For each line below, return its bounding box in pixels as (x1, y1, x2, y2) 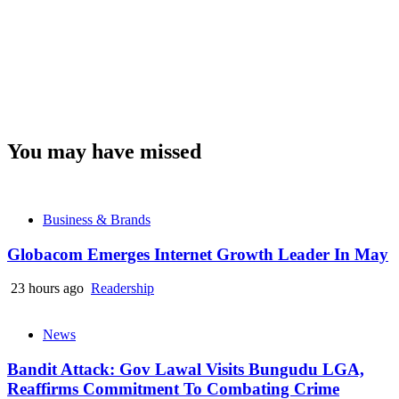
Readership (91, 281, 154, 297)
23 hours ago (7, 281, 87, 297)
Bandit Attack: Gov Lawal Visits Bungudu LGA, (7, 360, 364, 379)
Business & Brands (43, 211, 151, 227)
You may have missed (7, 140, 201, 164)
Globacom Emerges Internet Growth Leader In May (7, 244, 388, 264)
